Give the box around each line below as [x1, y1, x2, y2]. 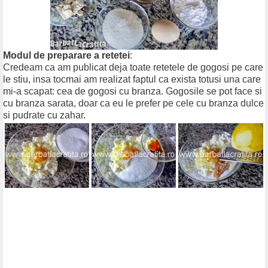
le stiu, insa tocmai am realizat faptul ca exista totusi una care [3, 74, 261, 85]
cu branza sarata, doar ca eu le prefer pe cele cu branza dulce [3, 98, 264, 109]
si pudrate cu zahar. [3, 110, 86, 121]
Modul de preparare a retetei [3, 50, 130, 61]
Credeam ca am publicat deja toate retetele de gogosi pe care [3, 62, 263, 73]
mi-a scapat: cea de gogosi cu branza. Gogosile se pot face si [3, 86, 262, 97]
